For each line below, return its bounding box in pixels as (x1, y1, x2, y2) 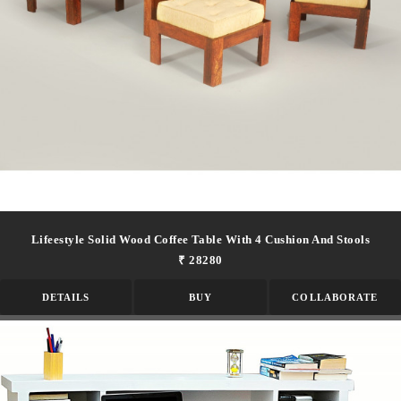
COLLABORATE (292, 291, 379, 303)
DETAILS (41, 291, 90, 303)
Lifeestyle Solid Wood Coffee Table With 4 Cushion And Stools (30, 232, 371, 246)
